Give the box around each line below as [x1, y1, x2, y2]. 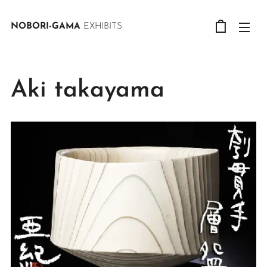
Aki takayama [11, 79, 164, 103]
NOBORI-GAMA [11, 22, 83, 31]
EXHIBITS [83, 22, 122, 31]
